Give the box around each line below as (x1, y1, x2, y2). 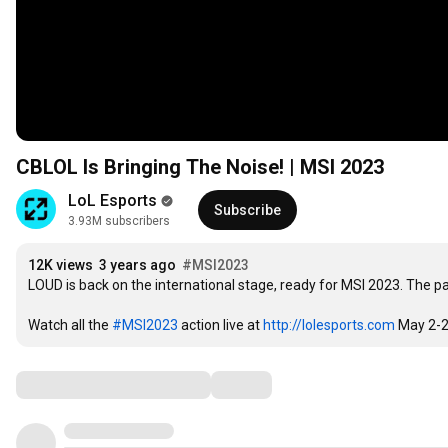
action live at (178, 317, 263, 334)
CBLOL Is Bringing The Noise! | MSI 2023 (16, 155, 384, 180)
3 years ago (99, 257, 176, 274)
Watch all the (28, 317, 112, 334)
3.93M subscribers (68, 214, 170, 229)
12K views (28, 257, 93, 274)
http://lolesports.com (263, 317, 395, 334)
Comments (15, 372, 115, 397)
